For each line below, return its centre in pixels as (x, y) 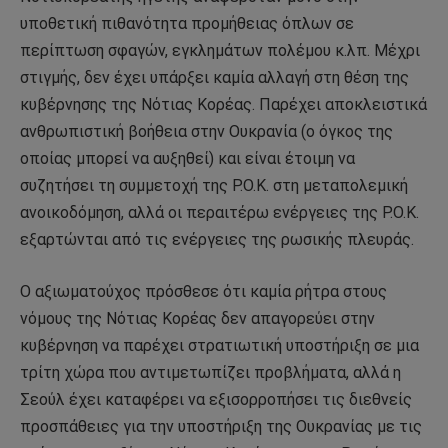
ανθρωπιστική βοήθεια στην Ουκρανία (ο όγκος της (206, 132)
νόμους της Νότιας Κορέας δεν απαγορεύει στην (197, 318)
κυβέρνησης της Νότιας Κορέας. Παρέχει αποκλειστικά (223, 105)
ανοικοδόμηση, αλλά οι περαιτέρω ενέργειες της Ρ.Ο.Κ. (219, 213)
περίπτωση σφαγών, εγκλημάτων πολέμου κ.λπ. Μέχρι (220, 51)
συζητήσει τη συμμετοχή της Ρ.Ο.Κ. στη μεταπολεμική (214, 186)
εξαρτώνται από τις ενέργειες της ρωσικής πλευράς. (217, 240)
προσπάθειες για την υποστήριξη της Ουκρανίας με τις (221, 426)
